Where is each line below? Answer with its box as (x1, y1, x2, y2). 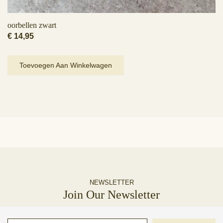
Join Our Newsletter (63, 188, 160, 201)
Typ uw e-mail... (7, 214, 28, 222)
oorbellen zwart (7, 21, 56, 29)
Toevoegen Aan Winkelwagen (19, 61, 112, 69)
